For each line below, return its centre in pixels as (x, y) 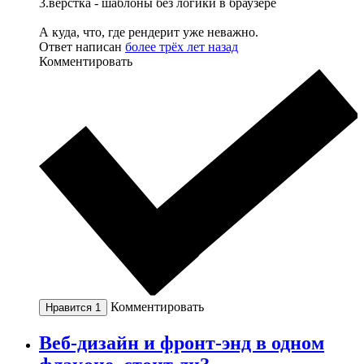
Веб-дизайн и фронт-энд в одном (182, 342)
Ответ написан (82, 47)
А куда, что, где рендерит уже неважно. (149, 32)
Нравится (70, 307)
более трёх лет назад (182, 47)
